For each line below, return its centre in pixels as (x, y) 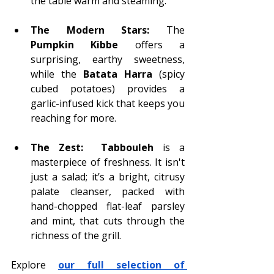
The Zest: (57, 147)
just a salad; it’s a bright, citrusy (108, 176)
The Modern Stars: (90, 30)
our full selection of (121, 265)
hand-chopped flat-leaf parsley (108, 206)
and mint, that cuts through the (108, 220)
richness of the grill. (76, 235)
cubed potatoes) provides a (108, 88)
